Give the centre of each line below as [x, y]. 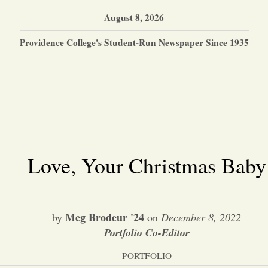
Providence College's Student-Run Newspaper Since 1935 [134, 42]
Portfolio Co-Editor [147, 232]
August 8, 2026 [134, 17]
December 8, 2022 [201, 217]
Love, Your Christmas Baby [147, 165]
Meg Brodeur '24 [105, 217]
